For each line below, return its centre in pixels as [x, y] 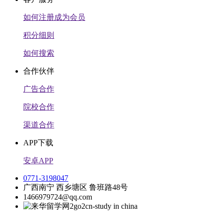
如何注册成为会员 [54, 17]
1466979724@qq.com [58, 197]
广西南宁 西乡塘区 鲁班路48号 [76, 187]
